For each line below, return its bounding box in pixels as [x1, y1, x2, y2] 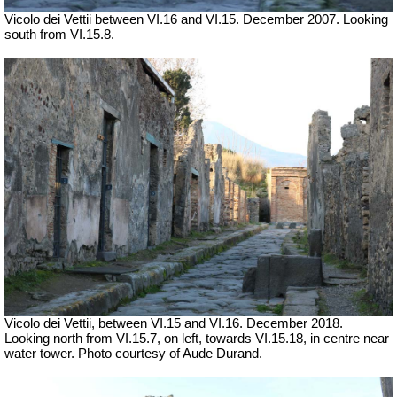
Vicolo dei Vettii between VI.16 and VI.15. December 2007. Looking [4, 12, 388, 27]
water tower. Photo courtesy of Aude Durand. [4, 346, 262, 362]
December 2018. [246, 316, 343, 331]
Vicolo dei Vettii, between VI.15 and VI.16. [4, 316, 246, 331]
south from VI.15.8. [4, 27, 114, 42]
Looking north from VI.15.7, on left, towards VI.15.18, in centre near [4, 331, 389, 346]
